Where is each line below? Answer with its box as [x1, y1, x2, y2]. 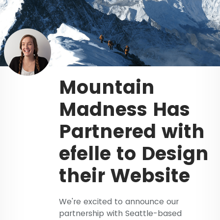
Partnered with [59, 118, 205, 144]
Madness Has [59, 96, 190, 122]
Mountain [59, 74, 155, 100]
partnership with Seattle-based [59, 207, 182, 219]
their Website [59, 162, 190, 189]
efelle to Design [59, 140, 209, 166]
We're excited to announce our [59, 195, 179, 207]
